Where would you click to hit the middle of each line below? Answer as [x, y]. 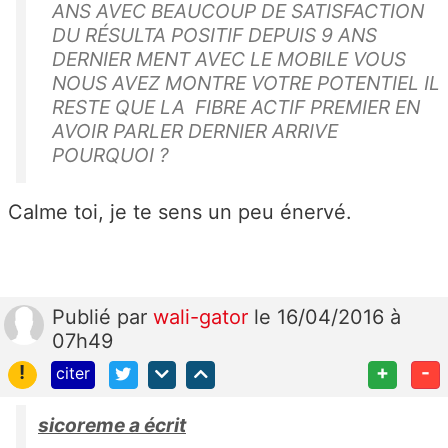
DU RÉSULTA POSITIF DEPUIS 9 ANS [217, 34]
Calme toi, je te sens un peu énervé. [180, 211]
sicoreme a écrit [112, 425]
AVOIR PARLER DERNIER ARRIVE [197, 130]
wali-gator [203, 316]
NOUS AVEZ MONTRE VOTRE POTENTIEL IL [246, 82]
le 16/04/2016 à [327, 316]
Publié [84, 316]
